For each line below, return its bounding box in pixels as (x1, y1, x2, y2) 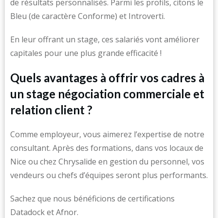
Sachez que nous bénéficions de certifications (10, 193, 175, 204)
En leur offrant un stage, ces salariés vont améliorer (10, 34, 200, 45)
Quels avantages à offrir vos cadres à (10, 71, 204, 85)
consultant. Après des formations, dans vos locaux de (10, 143, 203, 153)
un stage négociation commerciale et (10, 87, 204, 101)
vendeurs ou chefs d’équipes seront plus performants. (10, 170, 208, 181)
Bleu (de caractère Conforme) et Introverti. (10, 11, 165, 21)
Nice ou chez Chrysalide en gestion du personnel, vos (10, 156, 204, 167)
